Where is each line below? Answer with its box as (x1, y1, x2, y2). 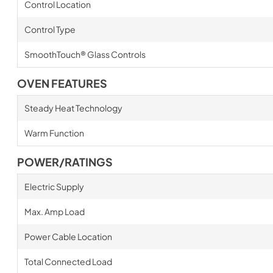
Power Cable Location (24, 230, 112, 242)
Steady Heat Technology (24, 102, 122, 113)
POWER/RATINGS (17, 155, 113, 169)
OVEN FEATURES (17, 76, 107, 90)
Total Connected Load (24, 255, 112, 267)
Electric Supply (24, 180, 84, 192)
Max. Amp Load (24, 205, 85, 217)
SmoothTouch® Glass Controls (24, 48, 146, 60)
